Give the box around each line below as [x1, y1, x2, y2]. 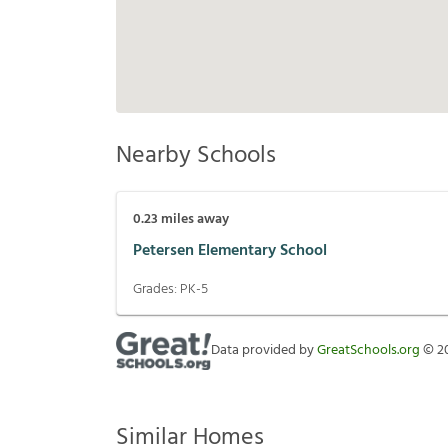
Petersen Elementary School [133, 237, 327, 264]
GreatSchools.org [317, 339, 420, 363]
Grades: [133, 278, 180, 302]
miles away [158, 208, 229, 232]
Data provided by [211, 339, 317, 363]
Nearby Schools [116, 137, 276, 176]
